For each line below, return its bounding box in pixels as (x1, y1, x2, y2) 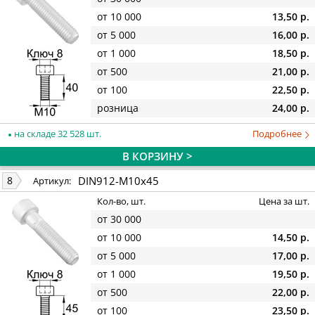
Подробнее (252, 127, 304, 140)
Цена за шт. (259, 195, 309, 208)
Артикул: (33, 174, 71, 188)
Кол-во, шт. (97, 195, 146, 208)
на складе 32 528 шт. (12, 127, 101, 140)
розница (97, 101, 139, 115)
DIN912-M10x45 (78, 173, 159, 188)
